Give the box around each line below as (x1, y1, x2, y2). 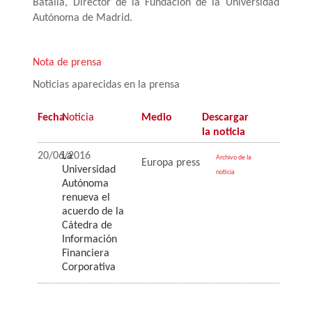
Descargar (201, 112, 249, 124)
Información (62, 234, 118, 246)
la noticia (201, 127, 245, 139)
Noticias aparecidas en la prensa (33, 79, 180, 91)
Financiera (62, 248, 110, 260)
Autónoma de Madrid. (33, 13, 133, 24)
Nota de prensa (33, 57, 102, 69)
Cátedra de (62, 220, 113, 232)
